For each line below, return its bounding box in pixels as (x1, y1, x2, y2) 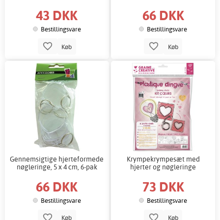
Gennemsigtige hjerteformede (10, 155, 104, 164)
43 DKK (36, 6, 78, 24)
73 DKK (142, 177, 184, 195)
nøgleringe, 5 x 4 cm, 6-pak (16, 163, 97, 171)
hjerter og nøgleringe (130, 163, 196, 171)
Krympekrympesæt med (126, 155, 200, 164)
